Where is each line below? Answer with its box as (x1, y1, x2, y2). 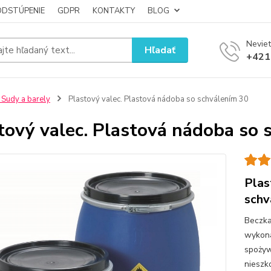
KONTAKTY (93, 5, 135, 16)
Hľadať (145, 43, 176, 57)
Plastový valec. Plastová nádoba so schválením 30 (66, 94, 249, 105)
